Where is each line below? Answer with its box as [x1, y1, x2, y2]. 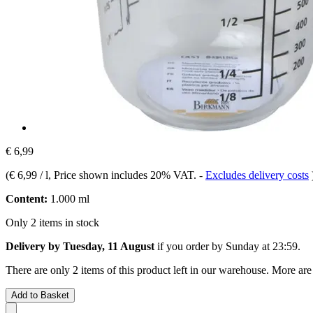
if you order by [154, 240, 226, 252]
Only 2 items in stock [6, 216, 99, 228]
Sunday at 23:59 [226, 240, 298, 252]
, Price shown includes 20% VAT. [48, 168, 199, 181]
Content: [6, 192, 48, 205]
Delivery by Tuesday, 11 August [6, 240, 154, 252]
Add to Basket [11, 289, 69, 300]
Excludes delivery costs [205, 168, 309, 181]
